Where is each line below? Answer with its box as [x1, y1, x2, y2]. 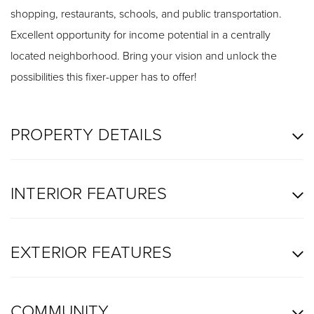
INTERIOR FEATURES [11, 180, 168, 204]
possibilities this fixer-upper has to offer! [11, 68, 197, 84]
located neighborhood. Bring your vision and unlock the [11, 47, 277, 63]
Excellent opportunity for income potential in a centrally [11, 26, 271, 42]
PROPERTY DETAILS [11, 121, 162, 145]
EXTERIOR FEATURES [11, 239, 172, 263]
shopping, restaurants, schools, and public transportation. [11, 5, 282, 21]
